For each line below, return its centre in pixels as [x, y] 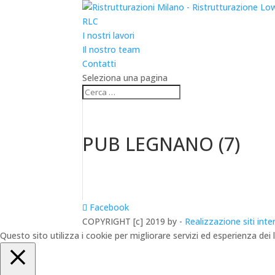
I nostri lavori [109, 35]
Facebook [110, 207]
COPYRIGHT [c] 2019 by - [134, 221]
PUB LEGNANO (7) [161, 144]
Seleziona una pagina [125, 78]
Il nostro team [111, 49]
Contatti [99, 64]
